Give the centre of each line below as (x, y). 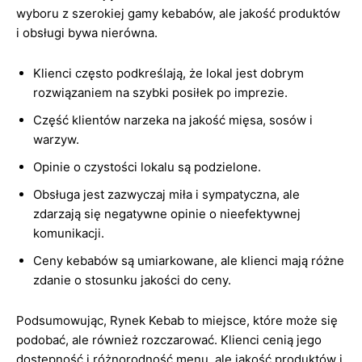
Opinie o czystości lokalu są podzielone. (147, 167)
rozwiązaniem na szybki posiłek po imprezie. (160, 93)
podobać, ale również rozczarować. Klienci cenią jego (169, 340)
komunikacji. (69, 233)
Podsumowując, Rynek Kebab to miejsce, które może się (177, 320)
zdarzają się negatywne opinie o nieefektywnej (167, 214)
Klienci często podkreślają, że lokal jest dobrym (168, 73)
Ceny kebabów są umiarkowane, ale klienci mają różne (189, 261)
